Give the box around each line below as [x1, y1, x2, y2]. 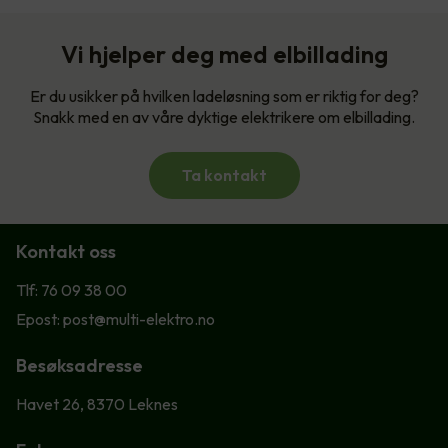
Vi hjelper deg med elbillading [60, 39, 388, 70]
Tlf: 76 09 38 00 [16, 280, 127, 301]
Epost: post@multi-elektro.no [16, 309, 215, 330]
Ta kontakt [181, 165, 267, 186]
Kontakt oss [16, 240, 116, 264]
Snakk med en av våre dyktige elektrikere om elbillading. [33, 107, 415, 128]
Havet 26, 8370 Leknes [16, 394, 178, 415]
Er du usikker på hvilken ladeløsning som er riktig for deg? [29, 86, 419, 107]
